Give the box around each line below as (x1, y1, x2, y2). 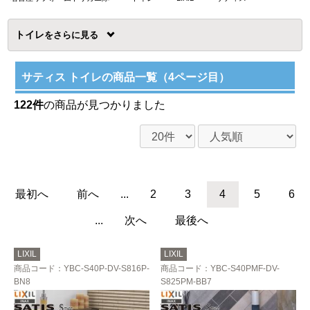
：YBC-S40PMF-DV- (202, 264, 280, 274)
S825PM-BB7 (161, 277, 212, 287)
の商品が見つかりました (44, 99, 165, 111)
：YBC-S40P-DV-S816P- (55, 264, 149, 274)
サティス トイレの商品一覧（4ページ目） (21, 71, 230, 84)
